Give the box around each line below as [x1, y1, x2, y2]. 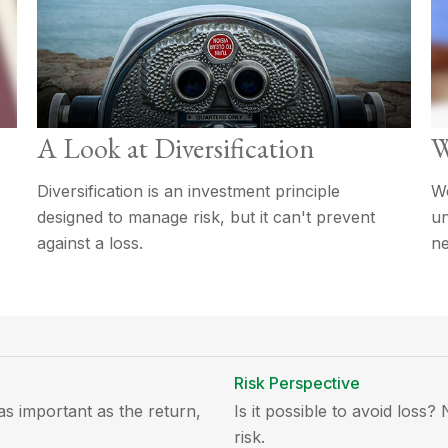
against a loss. [37, 233, 144, 254]
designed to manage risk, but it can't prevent [37, 207, 376, 228]
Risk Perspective [234, 373, 360, 394]
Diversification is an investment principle [37, 181, 341, 202]
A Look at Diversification [37, 130, 315, 167]
